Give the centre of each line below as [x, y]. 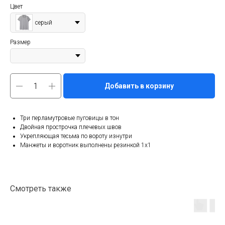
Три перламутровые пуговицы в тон [70, 118]
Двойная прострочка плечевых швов [71, 127]
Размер [20, 42]
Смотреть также [41, 189]
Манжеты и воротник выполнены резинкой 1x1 [86, 145]
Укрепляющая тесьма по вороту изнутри [76, 136]
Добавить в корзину [139, 86]
